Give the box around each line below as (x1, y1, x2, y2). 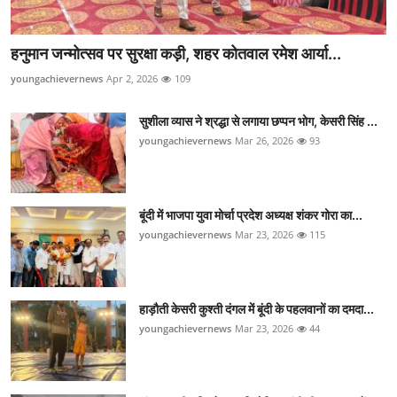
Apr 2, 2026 (106, 72, 158, 86)
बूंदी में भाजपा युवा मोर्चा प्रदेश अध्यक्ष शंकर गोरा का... (139, 207, 362, 223)
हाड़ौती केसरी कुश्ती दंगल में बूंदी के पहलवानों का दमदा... (139, 301, 374, 317)
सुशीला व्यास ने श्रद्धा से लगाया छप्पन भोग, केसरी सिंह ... (139, 113, 378, 129)
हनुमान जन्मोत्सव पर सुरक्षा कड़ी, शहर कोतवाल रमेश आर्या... (11, 44, 341, 64)
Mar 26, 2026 (235, 134, 293, 148)
